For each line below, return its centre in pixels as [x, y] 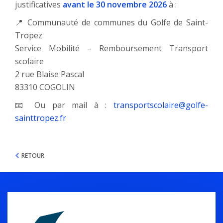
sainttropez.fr [41, 118]
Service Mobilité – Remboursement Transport [111, 49]
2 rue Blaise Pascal [50, 74]
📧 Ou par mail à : [64, 105]
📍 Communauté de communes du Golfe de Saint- [111, 23]
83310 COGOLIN [45, 87]
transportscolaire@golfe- [161, 105]
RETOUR [33, 156]
